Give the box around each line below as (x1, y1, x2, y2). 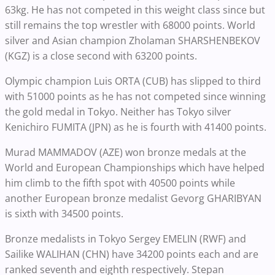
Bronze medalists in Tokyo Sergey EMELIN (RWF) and (5, 232, 246, 246)
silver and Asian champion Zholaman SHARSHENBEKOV (5, 34, 260, 48)
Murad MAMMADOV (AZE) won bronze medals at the (5, 145, 246, 160)
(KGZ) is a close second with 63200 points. (5, 49, 197, 63)
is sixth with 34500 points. (5, 207, 123, 221)
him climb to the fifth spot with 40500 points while (5, 176, 235, 190)
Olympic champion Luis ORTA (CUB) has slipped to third (5, 74, 261, 88)
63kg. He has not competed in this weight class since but (5, 3, 265, 17)
